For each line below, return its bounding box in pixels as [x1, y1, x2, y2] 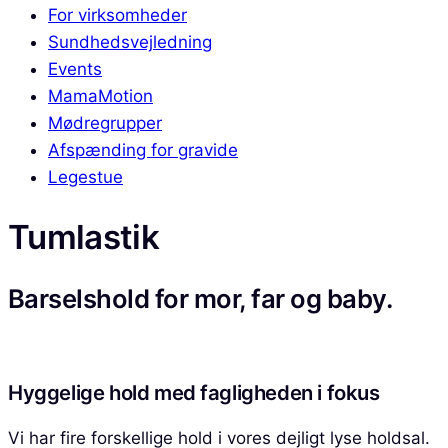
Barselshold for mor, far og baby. [8, 282, 398, 314]
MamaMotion [48, 86, 153, 106]
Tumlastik [8, 217, 160, 258]
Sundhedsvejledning [48, 32, 212, 52]
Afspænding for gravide [48, 140, 238, 160]
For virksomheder [48, 5, 187, 25]
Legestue [48, 167, 123, 187]
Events [48, 59, 102, 79]
